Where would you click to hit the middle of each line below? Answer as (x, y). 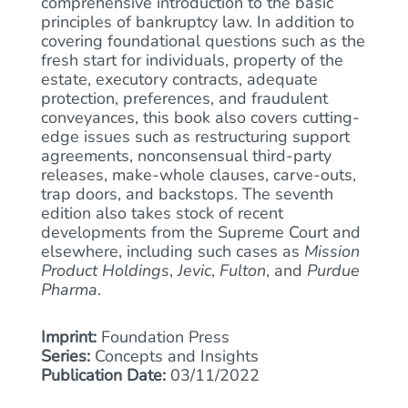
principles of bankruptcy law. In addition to (198, 22)
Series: (66, 356)
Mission (332, 251)
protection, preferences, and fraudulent (184, 98)
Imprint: (69, 337)
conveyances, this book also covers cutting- (200, 117)
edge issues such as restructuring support (195, 137)
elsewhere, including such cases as (173, 251)
